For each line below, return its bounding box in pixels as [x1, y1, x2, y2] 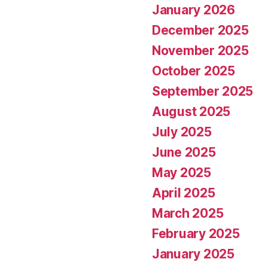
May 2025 [152, 165, 211, 180]
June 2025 [152, 144, 216, 160]
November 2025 [152, 42, 249, 58]
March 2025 [152, 205, 224, 221]
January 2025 [152, 246, 234, 261]
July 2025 [152, 124, 212, 139]
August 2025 [152, 103, 231, 119]
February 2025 [152, 226, 240, 241]
